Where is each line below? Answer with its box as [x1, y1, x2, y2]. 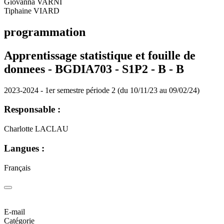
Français [4, 163, 30, 172]
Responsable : [4, 104, 60, 115]
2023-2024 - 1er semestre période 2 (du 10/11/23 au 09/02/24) [4, 85, 199, 94]
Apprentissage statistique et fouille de [4, 48, 195, 62]
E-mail [4, 207, 25, 216]
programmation [4, 25, 85, 38]
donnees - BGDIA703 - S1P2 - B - [4, 62, 176, 75]
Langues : [4, 142, 44, 153]
